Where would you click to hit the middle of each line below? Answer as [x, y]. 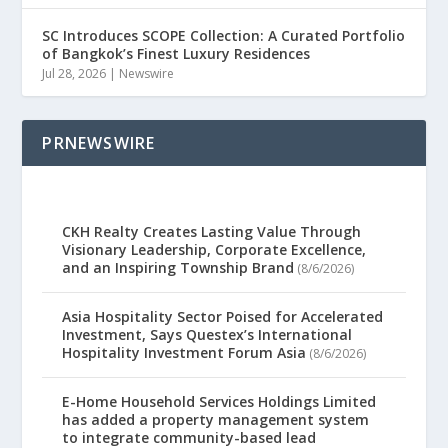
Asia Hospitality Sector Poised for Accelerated [223, 317]
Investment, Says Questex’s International [207, 335]
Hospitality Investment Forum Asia [184, 353]
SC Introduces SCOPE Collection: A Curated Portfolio [224, 35]
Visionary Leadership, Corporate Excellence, [214, 250]
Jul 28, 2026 [74, 73]
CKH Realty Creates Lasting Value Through [212, 232]
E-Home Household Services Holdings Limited [219, 402]
